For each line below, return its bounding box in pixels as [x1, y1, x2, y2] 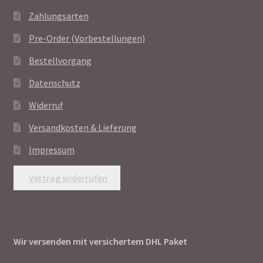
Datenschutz [28, 77, 80, 89]
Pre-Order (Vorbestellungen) [28, 32, 145, 45]
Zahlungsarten [28, 10, 89, 22]
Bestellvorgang [28, 55, 92, 67]
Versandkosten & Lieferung [28, 122, 137, 134]
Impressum [28, 144, 75, 156]
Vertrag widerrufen [28, 172, 107, 184]
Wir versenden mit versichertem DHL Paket [13, 235, 187, 248]
